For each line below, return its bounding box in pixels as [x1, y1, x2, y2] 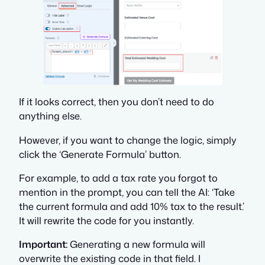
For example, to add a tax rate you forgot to [19, 171, 218, 185]
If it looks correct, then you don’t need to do [19, 95, 214, 109]
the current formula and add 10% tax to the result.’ [19, 199, 244, 214]
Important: [19, 237, 67, 251]
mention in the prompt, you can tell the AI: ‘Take [19, 185, 235, 199]
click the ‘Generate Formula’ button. [19, 147, 181, 161]
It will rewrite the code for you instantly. [19, 214, 194, 228]
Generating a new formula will [67, 237, 205, 251]
